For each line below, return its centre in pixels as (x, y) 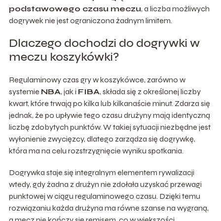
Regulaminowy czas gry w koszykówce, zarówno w (97, 79)
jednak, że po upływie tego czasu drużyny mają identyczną (109, 115)
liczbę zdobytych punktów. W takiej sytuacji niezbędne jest (110, 127)
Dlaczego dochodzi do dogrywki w (104, 43)
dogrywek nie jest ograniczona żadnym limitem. (90, 20)
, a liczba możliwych (175, 8)
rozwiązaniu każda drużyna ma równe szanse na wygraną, (109, 208)
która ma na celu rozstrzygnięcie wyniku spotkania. (96, 150)
